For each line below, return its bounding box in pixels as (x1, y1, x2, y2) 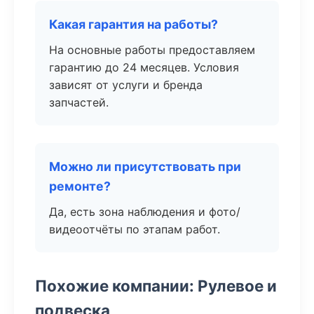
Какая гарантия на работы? (49, 17, 218, 32)
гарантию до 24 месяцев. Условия (49, 60, 239, 74)
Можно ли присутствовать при (49, 159, 241, 174)
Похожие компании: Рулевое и (35, 276, 277, 295)
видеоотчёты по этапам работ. (49, 222, 220, 236)
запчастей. (49, 95, 109, 109)
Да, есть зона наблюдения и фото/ (49, 205, 240, 219)
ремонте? (49, 179, 111, 193)
